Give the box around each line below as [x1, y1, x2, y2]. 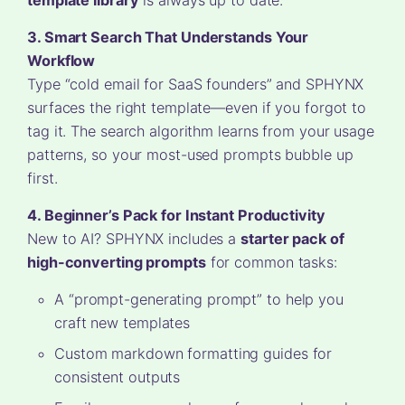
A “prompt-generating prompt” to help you [54, 289, 344, 308]
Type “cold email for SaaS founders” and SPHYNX [27, 74, 364, 93]
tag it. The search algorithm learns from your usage [27, 121, 374, 140]
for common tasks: [205, 252, 337, 271]
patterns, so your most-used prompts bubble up [27, 145, 353, 164]
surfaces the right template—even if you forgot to [27, 98, 367, 117]
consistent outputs [54, 367, 181, 386]
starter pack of [240, 229, 344, 248]
